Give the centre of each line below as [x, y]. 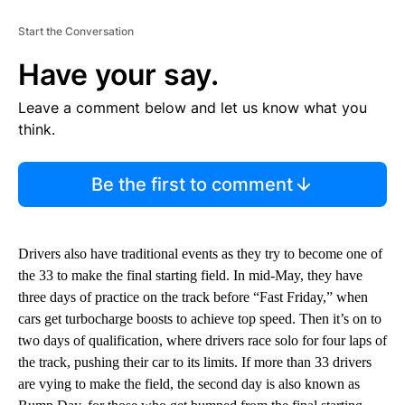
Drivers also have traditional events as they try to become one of [200, 253]
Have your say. [118, 74]
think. [37, 129]
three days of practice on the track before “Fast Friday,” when [193, 297]
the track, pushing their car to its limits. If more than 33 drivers [195, 362]
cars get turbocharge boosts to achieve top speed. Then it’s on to [200, 318]
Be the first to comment [192, 184]
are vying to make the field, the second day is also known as [189, 383]
